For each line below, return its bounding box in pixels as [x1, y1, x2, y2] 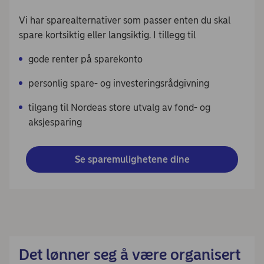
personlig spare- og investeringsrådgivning [28, 77, 209, 89]
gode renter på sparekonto [28, 53, 143, 65]
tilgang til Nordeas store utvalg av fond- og [28, 101, 210, 113]
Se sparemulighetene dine [74, 153, 190, 165]
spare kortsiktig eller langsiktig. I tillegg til [19, 29, 196, 41]
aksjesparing [28, 116, 82, 128]
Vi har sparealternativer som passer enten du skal [19, 14, 230, 26]
